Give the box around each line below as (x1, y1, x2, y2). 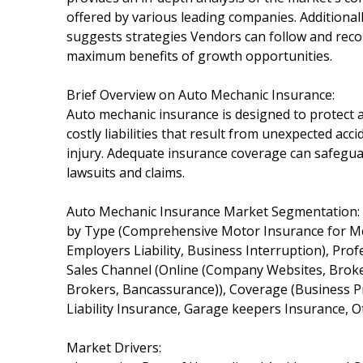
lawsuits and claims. (66, 163, 185, 181)
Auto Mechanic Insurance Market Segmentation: (66, 202, 360, 220)
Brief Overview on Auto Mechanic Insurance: (66, 85, 335, 104)
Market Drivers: (66, 338, 161, 357)
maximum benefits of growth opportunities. (66, 46, 332, 65)
